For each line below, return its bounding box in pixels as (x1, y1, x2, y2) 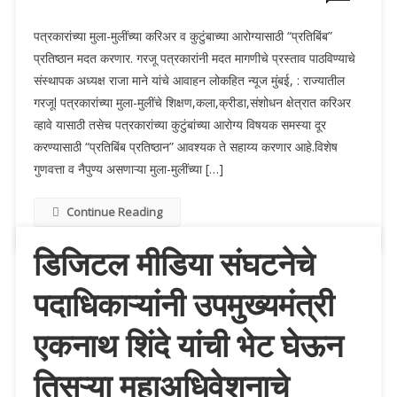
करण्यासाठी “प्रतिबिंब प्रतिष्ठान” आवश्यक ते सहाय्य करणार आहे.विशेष (33, 137, 338, 155)
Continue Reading (66, 203, 162, 220)
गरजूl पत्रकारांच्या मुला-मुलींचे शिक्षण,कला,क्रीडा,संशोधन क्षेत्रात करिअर (33, 93, 351, 111)
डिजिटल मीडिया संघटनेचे (33, 245, 315, 284)
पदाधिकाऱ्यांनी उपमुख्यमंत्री (33, 286, 334, 324)
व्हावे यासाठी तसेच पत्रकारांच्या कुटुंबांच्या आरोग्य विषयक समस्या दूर (33, 115, 326, 133)
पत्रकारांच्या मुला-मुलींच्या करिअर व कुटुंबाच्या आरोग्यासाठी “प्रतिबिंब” (33, 27, 332, 44)
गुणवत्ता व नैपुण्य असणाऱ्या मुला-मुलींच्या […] (33, 160, 223, 177)
